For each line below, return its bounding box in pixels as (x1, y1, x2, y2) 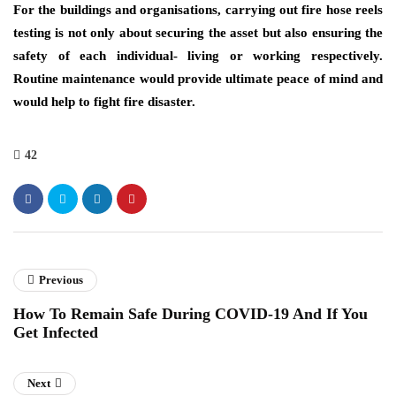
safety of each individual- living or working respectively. (13, 49, 383, 63)
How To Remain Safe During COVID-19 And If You (13, 305, 368, 323)
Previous (39, 273, 83, 286)
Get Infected (13, 324, 98, 341)
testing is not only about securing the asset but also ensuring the (13, 26, 383, 40)
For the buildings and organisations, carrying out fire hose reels (13, 3, 383, 17)
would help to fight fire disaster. (13, 95, 195, 109)
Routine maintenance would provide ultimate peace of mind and (13, 72, 383, 86)
